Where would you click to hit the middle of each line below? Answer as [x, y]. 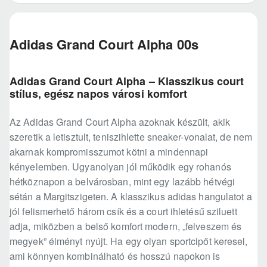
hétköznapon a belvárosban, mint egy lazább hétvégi [122, 182]
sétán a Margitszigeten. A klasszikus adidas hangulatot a [131, 197]
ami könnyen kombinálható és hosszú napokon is [115, 256]
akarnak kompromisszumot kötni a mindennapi [109, 152]
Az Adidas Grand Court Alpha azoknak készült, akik [120, 122]
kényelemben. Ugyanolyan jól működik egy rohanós [120, 167]
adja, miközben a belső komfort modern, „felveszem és [126, 226]
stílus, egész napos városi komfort [99, 94]
